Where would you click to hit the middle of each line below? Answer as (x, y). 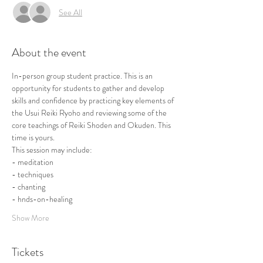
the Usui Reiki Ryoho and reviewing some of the (90, 113)
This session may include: (52, 150)
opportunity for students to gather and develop (89, 88)
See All (70, 12)
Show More (31, 218)
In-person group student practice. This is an (83, 76)
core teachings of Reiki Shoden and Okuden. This (92, 125)
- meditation (33, 162)
